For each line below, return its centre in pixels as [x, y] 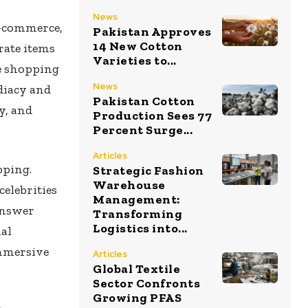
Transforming [137, 214]
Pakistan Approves [152, 32]
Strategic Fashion [148, 170]
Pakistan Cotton [144, 101]
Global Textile [136, 269]
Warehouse [129, 185]
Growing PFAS [137, 298]
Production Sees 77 [152, 115]
